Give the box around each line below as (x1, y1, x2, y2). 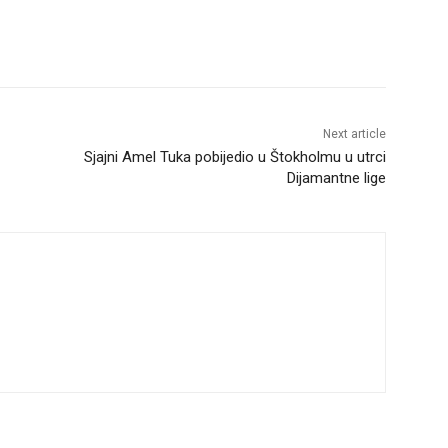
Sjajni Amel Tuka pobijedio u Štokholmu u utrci (83, 148, 386, 167)
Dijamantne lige (286, 169, 386, 188)
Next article (322, 127, 386, 142)
